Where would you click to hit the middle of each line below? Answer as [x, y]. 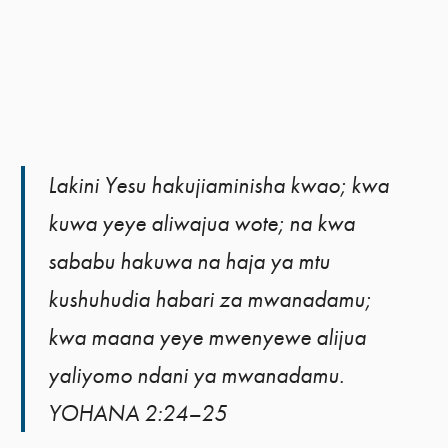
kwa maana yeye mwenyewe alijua [207, 336]
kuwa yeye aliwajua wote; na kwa [202, 222]
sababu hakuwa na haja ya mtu [189, 260]
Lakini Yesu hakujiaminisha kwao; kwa [219, 184]
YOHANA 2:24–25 [138, 412]
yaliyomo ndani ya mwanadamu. [196, 374]
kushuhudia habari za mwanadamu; [210, 298]
